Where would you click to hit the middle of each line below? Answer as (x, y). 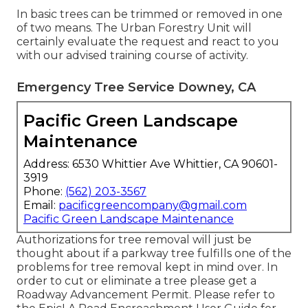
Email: (41, 205)
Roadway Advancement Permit (103, 294)
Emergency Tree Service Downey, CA (136, 87)
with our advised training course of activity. (132, 55)
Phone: (44, 191)
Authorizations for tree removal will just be (134, 239)
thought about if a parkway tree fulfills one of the (154, 253)
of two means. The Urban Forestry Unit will (134, 27)
